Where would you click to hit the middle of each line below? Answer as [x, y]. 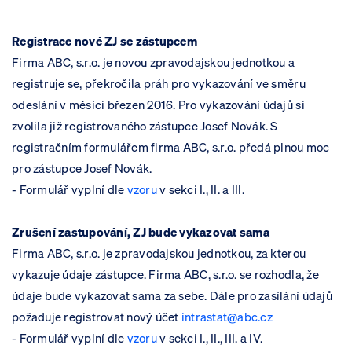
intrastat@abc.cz [227, 317]
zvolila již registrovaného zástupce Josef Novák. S [145, 126]
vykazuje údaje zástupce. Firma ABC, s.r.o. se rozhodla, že [165, 275]
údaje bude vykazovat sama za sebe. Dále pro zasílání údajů [172, 296]
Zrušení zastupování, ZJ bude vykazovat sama [141, 233]
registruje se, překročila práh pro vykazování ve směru [159, 84]
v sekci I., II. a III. [200, 190]
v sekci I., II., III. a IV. [210, 339]
